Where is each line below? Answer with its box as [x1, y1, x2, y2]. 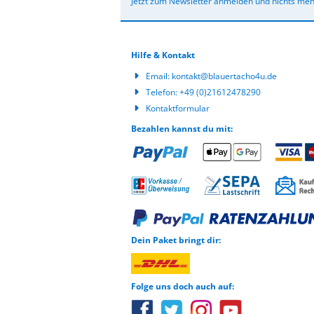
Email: [146, 70, 172, 82]
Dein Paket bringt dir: [131, 234, 221, 247]
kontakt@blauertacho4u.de [172, 70, 277, 82]
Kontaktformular [146, 102, 210, 114]
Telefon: [146, 86, 179, 98]
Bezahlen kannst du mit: [131, 123, 233, 135]
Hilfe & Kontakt [131, 49, 195, 61]
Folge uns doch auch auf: [131, 280, 234, 293]
